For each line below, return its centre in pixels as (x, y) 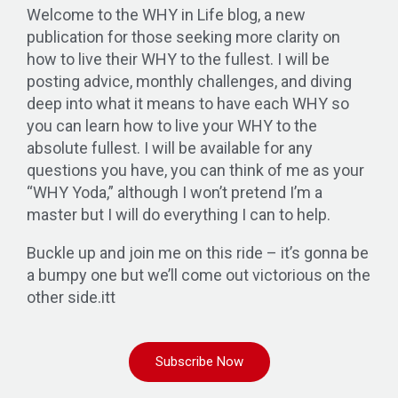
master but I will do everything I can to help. (179, 214)
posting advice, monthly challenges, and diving (189, 81)
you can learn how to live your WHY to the (172, 125)
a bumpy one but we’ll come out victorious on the (199, 275)
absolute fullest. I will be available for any (170, 147)
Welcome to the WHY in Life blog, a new (166, 14)
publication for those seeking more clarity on (183, 36)
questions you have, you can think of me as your (195, 170)
